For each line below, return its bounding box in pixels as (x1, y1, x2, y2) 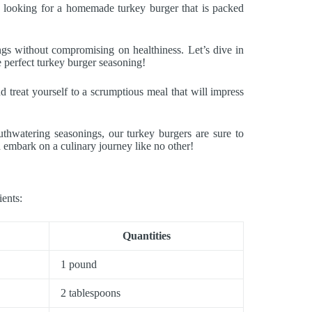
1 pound (61, 258, 97, 271)
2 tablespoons (61, 287, 120, 299)
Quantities (122, 230, 171, 242)
